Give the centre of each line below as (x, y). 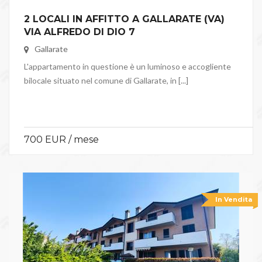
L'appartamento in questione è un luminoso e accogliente (127, 67)
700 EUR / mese (61, 140)
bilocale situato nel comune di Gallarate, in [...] (106, 81)
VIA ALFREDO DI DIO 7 (80, 32)
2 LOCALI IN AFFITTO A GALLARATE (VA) (124, 19)
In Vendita (233, 200)
